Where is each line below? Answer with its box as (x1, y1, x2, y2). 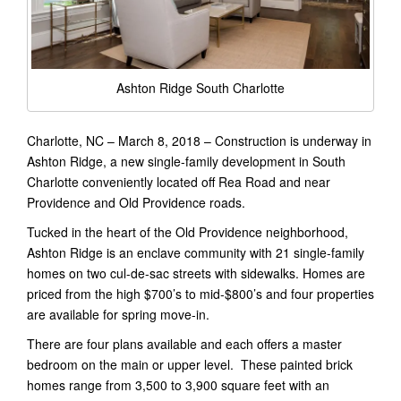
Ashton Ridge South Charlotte (116, 79, 285, 98)
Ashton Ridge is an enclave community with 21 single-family (27, 243, 364, 261)
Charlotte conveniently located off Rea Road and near (27, 172, 330, 191)
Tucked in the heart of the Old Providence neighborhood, (27, 222, 348, 241)
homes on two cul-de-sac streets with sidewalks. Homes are (27, 263, 365, 282)
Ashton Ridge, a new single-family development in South (27, 151, 346, 170)
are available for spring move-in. (27, 304, 209, 323)
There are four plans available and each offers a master (27, 334, 342, 353)
